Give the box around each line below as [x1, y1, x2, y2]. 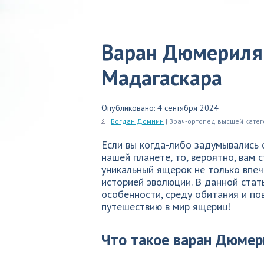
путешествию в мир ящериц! [101, 200, 231, 213]
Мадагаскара [101, 64, 222, 91]
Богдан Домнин [111, 117, 164, 126]
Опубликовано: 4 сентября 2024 [101, 103, 219, 113]
